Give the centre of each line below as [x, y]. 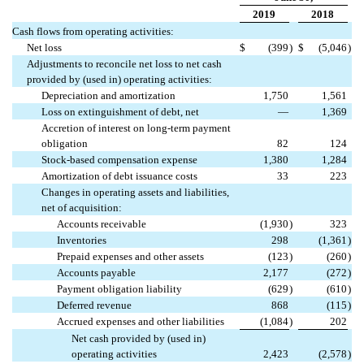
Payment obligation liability [119, 288]
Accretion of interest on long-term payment [136, 128]
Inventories [81, 240]
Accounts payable [96, 272]
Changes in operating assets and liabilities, [136, 192]
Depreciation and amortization [109, 95]
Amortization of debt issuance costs [120, 175]
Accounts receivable [101, 223]
